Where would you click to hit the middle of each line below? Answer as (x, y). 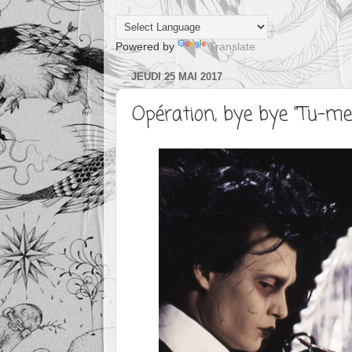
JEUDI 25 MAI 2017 (177, 77)
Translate (232, 46)
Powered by (147, 46)
